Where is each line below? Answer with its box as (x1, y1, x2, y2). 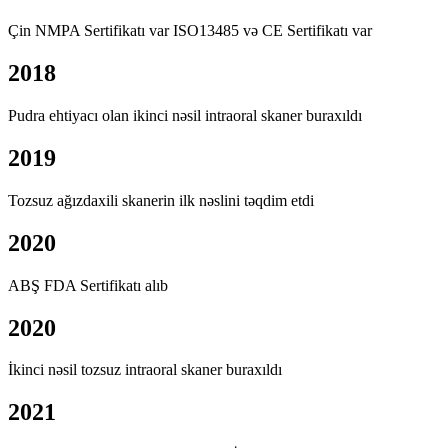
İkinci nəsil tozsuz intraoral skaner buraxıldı (8, 361, 282, 379)
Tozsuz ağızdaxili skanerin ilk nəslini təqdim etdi (8, 191, 314, 209)
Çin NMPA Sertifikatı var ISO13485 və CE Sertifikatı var (8, 22, 372, 40)
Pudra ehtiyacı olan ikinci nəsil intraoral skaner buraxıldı (8, 107, 362, 124)
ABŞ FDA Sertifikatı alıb (8, 276, 168, 294)
